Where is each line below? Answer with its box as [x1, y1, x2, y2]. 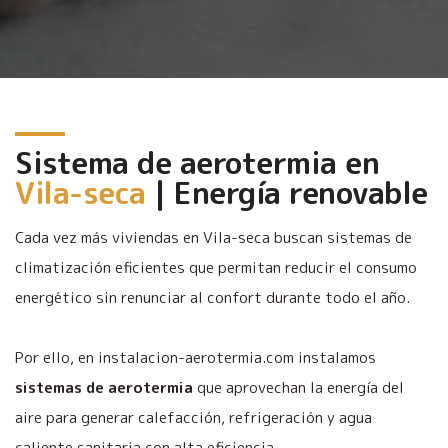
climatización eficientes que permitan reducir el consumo [15, 256, 417, 278]
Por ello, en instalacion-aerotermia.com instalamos [15, 346, 376, 368]
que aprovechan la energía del [193, 376, 404, 398]
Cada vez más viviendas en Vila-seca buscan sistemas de [15, 226, 412, 248]
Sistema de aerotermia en [15, 141, 379, 184]
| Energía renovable [145, 171, 428, 214]
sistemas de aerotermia [15, 376, 193, 398]
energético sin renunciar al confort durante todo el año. [15, 286, 410, 308]
